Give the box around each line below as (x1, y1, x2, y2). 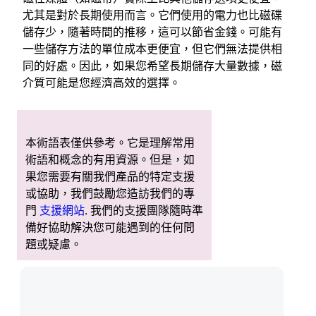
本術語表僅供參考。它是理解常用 (25, 135, 195, 151)
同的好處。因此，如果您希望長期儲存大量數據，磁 (23, 57, 282, 73)
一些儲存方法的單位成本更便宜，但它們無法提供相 (23, 40, 282, 56)
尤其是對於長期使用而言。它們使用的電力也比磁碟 (23, 6, 282, 23)
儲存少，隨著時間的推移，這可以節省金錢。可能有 (23, 23, 282, 39)
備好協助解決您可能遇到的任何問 (25, 219, 195, 236)
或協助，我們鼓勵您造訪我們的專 (25, 186, 195, 202)
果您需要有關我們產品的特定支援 (25, 169, 195, 185)
